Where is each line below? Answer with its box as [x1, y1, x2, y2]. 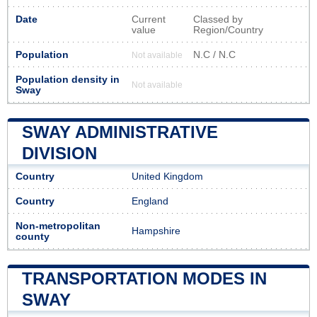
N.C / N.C [193, 49, 236, 60]
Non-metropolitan [16, 220, 100, 231]
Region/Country [193, 24, 263, 35]
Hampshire [132, 225, 180, 236]
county [16, 231, 50, 242]
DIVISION [22, 143, 97, 163]
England [132, 195, 168, 207]
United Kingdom [132, 171, 203, 182]
